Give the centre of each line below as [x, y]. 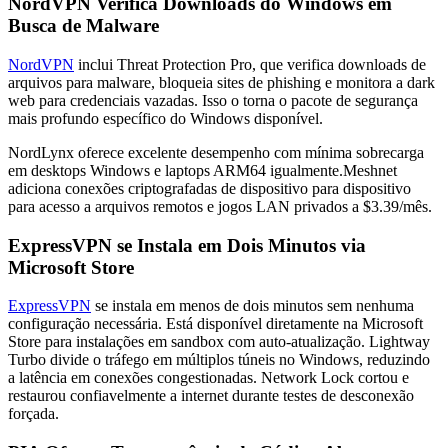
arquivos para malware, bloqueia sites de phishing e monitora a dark [221, 82]
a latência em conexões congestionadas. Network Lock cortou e [208, 378]
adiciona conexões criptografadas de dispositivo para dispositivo [209, 188]
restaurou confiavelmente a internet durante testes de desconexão [211, 396]
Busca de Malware [83, 26]
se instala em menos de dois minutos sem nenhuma [252, 306]
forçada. [33, 414]
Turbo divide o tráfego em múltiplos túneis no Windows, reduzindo [219, 360]
